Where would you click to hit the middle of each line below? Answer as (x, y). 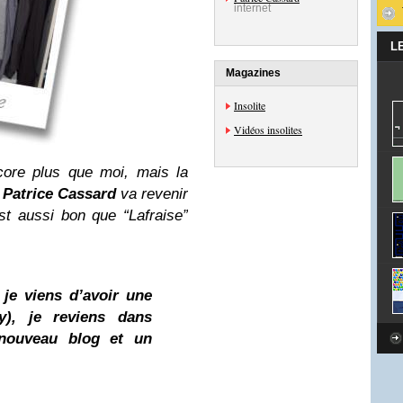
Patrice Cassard (59, 194)
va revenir (152, 194)
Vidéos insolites (268, 130)
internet (252, 8)
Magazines (253, 73)
